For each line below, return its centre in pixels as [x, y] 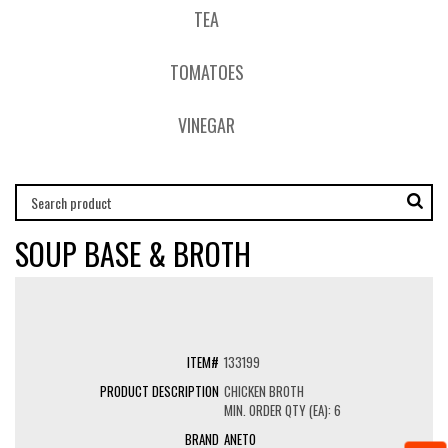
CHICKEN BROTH [264, 391]
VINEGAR [206, 125]
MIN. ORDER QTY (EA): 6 [282, 410]
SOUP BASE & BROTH [133, 253]
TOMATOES [206, 72]
